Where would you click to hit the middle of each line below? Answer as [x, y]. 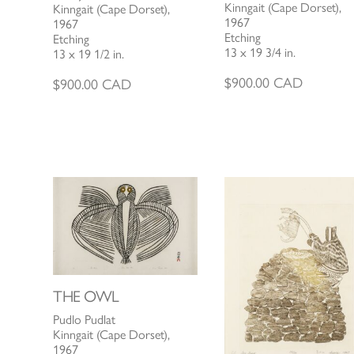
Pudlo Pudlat [85, 319]
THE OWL [86, 296]
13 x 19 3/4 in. [260, 53]
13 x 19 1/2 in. [89, 55]
